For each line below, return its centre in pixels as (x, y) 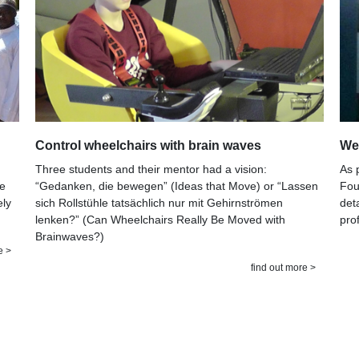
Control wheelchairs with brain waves (148, 145)
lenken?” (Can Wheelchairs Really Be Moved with (160, 219)
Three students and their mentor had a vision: (151, 169)
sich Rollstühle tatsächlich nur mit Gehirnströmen (159, 202)
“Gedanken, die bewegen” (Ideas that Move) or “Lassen (177, 186)
